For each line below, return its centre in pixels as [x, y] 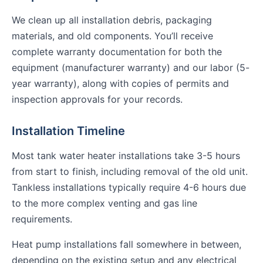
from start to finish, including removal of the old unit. [130, 172]
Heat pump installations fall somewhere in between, [127, 245]
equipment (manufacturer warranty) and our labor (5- [131, 68]
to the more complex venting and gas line [104, 203]
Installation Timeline [68, 131]
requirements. [42, 219]
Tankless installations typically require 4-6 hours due [129, 188]
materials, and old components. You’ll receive [112, 36]
